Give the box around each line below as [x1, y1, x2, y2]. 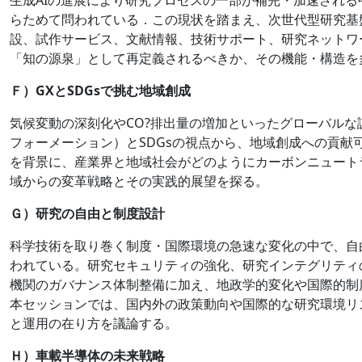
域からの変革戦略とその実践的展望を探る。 [10, 171, 268, 190]
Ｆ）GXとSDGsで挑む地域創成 [10, 81, 191, 99]
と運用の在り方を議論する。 [10, 314, 178, 332]
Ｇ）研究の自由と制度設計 [10, 204, 165, 222]
